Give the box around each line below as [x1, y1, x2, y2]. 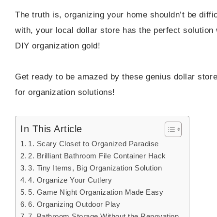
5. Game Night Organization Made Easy [28, 188, 164, 197]
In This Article [20, 124, 82, 135]
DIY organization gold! [15, 41, 101, 51]
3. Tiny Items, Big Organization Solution [28, 164, 162, 172]
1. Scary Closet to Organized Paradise [28, 139, 159, 148]
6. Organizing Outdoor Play [28, 200, 121, 209]
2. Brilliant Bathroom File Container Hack [28, 152, 167, 160]
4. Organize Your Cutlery [28, 176, 112, 185]
